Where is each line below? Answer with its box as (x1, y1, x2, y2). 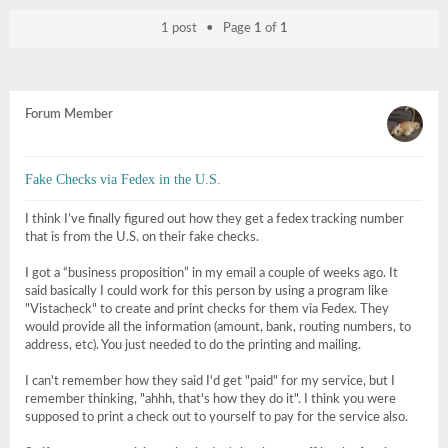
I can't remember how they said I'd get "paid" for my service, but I (25, 375, 395, 388)
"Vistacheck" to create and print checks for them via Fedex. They (25, 303, 389, 316)
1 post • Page (160, 22, 254, 35)
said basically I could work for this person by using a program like (25, 285, 388, 298)
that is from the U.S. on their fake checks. (25, 231, 259, 244)
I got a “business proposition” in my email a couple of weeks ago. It (25, 267, 398, 280)
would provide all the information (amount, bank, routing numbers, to (25, 321, 411, 334)
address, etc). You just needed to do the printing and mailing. (25, 339, 361, 352)
